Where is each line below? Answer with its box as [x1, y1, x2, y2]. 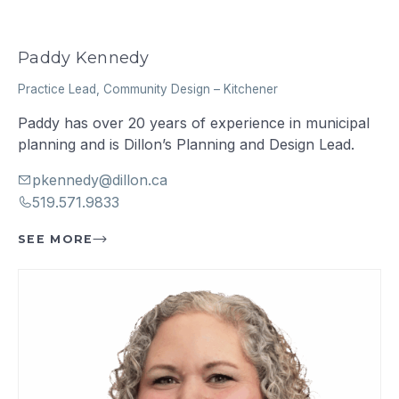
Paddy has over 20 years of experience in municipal [18, 113, 370, 132]
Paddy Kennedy [18, 48, 150, 69]
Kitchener [224, 81, 279, 96]
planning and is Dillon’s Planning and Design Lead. [18, 134, 355, 153]
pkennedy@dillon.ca [32, 170, 168, 189]
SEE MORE [18, 232, 94, 246]
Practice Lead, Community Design [18, 81, 211, 96]
